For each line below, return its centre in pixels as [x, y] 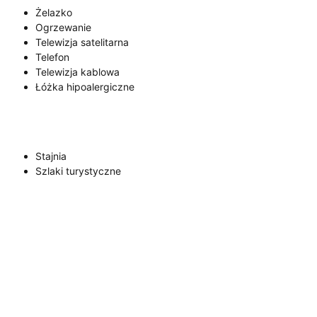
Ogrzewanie [63, 27]
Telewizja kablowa [77, 71]
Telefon [52, 57]
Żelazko [54, 12]
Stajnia [51, 156]
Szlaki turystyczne [78, 171]
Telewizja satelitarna [82, 42]
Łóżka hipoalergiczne [85, 86]
